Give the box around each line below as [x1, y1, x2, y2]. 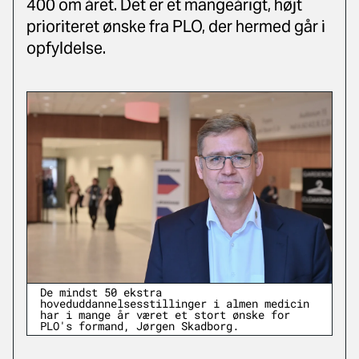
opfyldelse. [26, 38, 106, 58]
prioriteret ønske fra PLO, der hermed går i [26, 16, 325, 37]
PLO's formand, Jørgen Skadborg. [40, 317, 239, 333]
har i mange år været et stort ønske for [40, 306, 290, 322]
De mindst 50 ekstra [40, 284, 162, 300]
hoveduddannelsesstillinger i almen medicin [40, 295, 309, 311]
